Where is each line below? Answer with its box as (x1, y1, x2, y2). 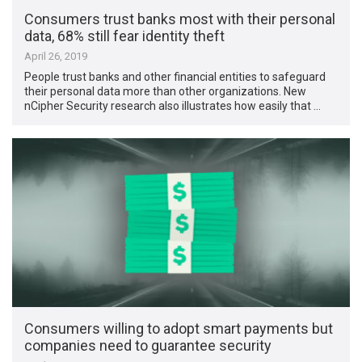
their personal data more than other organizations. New (24, 85, 307, 99)
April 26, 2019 (24, 50, 88, 63)
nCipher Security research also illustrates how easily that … (24, 99, 322, 113)
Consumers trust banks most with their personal (24, 11, 336, 28)
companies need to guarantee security (24, 336, 272, 354)
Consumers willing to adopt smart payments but (24, 319, 334, 337)
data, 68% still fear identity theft (24, 27, 225, 45)
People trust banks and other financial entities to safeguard (24, 70, 326, 84)
